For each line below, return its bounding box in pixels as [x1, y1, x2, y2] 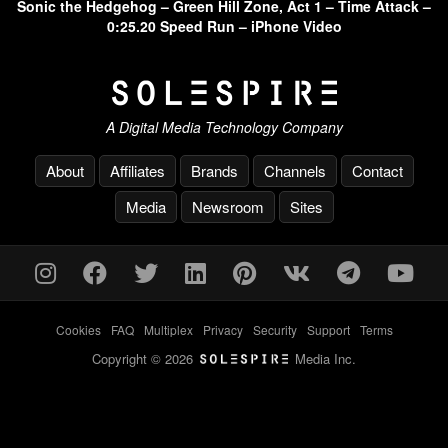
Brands [190, 159, 238, 181]
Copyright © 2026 [92, 348, 197, 368]
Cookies [55, 320, 101, 338]
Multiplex [143, 320, 193, 338]
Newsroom [191, 195, 264, 217]
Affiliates [109, 159, 165, 181]
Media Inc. [291, 348, 356, 368]
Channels [263, 159, 326, 181]
